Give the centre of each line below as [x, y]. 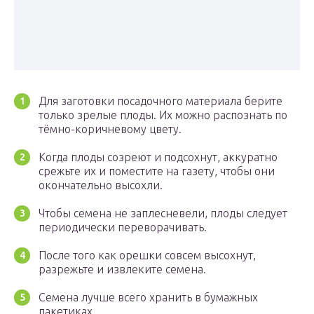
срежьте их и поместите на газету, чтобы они [157, 171]
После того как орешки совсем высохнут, [147, 255]
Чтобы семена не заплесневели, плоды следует [163, 213]
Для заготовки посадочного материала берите [161, 101]
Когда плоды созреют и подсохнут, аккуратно [158, 157]
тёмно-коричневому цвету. [110, 129]
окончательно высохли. [101, 185]
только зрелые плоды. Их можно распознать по [163, 115]
